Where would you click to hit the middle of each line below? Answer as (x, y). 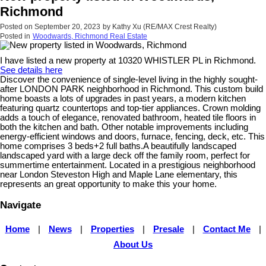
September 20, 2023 (67, 26)
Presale (168, 229)
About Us (133, 244)
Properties (112, 229)
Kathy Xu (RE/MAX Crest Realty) (164, 26)
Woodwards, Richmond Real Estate (90, 36)
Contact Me (227, 229)
